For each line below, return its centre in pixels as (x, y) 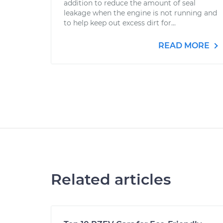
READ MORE (185, 46)
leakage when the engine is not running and (140, 13)
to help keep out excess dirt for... (120, 23)
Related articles (111, 179)
